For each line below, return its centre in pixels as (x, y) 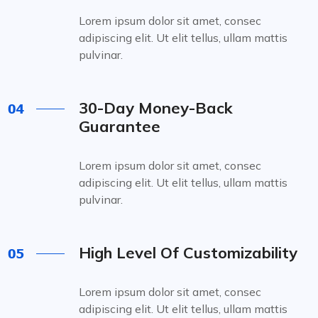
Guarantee (120, 126)
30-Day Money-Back (156, 108)
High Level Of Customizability (188, 253)
